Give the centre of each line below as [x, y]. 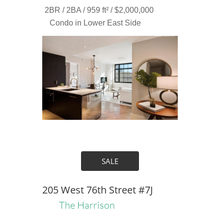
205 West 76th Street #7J [97, 190]
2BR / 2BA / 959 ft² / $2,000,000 [99, 10]
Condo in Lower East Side [95, 23]
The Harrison [87, 205]
